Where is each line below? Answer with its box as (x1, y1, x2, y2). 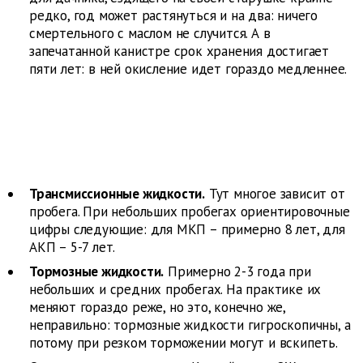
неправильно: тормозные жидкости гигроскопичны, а (29, 316, 351, 335)
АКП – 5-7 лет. (29, 238, 116, 257)
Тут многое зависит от (205, 185, 345, 203)
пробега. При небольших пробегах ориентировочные (29, 203, 350, 221)
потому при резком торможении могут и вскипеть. (29, 334, 338, 352)
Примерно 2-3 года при (164, 263, 311, 281)
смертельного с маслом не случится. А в (29, 24, 271, 43)
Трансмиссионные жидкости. (29, 185, 206, 203)
